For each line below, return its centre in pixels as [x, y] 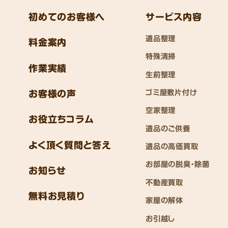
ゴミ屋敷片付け [172, 92]
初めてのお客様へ [67, 17]
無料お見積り [57, 196]
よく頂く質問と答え [70, 145]
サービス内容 [174, 17]
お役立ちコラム [61, 119]
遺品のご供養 [168, 128]
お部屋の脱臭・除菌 [178, 164]
